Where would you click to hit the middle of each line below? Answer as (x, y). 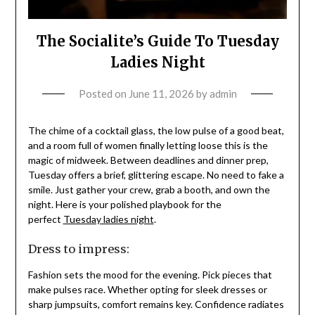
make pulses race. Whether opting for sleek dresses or (147, 290)
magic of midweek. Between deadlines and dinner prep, (148, 160)
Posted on (103, 94)
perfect (45, 219)
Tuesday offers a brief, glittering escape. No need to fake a (156, 175)
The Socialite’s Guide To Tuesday (157, 41)
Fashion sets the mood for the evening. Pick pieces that (150, 275)
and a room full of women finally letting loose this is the (148, 146)
